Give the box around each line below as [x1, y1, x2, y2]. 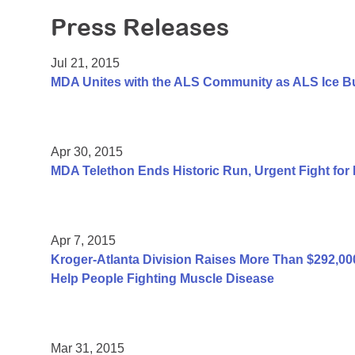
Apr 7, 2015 [51, 234, 116, 248]
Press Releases [51, 13, 229, 41]
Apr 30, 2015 [51, 145, 123, 159]
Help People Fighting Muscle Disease [51, 272, 274, 286]
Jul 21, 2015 [51, 56, 120, 71]
